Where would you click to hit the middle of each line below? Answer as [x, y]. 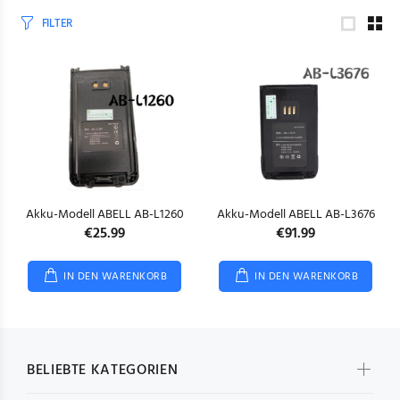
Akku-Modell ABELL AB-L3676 [296, 214]
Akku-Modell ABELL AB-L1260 [104, 214]
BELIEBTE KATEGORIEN [103, 370]
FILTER [57, 24]
